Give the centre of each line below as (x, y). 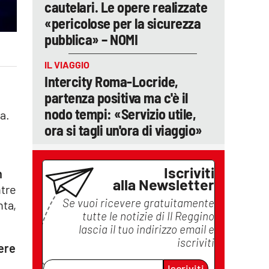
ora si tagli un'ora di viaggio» (123, 130)
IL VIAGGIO (67, 65)
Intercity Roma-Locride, (111, 81)
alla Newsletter (164, 184)
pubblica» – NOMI (91, 39)
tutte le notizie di (125, 216)
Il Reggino (191, 216)
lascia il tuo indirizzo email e (147, 229)
